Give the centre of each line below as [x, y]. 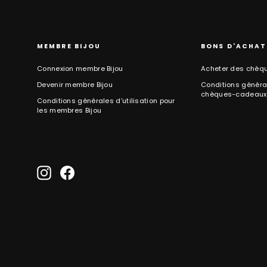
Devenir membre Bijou [75, 85]
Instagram [71, 170]
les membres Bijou [69, 110]
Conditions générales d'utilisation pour [106, 101]
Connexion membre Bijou [80, 69]
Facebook [93, 170]
